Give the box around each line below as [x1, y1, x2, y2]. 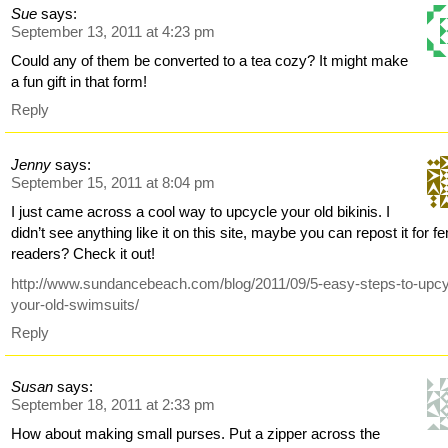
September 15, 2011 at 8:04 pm [11, 173, 216, 191]
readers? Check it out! [11, 244, 156, 262]
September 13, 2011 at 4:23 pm [11, 23, 216, 41]
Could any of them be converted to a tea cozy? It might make [11, 52, 409, 70]
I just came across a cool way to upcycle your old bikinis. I [11, 202, 391, 220]
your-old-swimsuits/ [11, 295, 140, 313]
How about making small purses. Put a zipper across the [11, 425, 381, 443]
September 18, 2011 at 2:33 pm [11, 396, 216, 414]
